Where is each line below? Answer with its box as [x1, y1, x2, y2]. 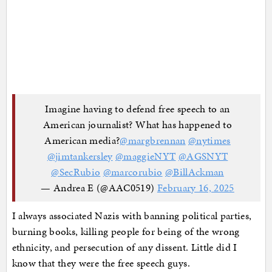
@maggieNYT [115, 148, 176, 163]
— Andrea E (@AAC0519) [41, 180, 157, 195]
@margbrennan [120, 132, 186, 148]
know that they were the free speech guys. [12, 256, 193, 271]
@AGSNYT [178, 148, 228, 163]
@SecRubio [51, 164, 101, 179]
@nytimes [188, 132, 231, 148]
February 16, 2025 [157, 180, 234, 195]
